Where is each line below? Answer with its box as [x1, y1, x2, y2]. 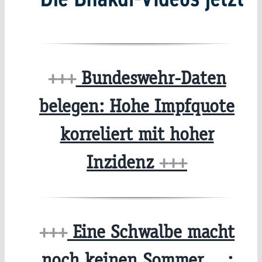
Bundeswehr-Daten [75, 66, 226, 89]
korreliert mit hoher [60, 122, 214, 146]
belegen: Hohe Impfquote [39, 94, 235, 118]
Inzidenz [87, 150, 159, 174]
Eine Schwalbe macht [67, 220, 235, 244]
